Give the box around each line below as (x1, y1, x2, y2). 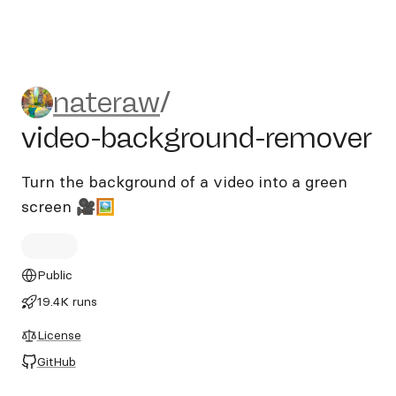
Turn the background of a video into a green (21, 171, 347, 192)
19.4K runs (36, 293, 97, 309)
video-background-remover (21, 121, 372, 155)
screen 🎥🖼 (21, 196, 115, 217)
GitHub (36, 354, 76, 369)
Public (36, 267, 72, 283)
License (36, 327, 81, 343)
